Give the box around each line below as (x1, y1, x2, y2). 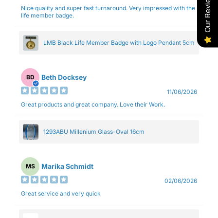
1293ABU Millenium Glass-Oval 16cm (43, 128, 145, 136)
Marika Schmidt (41, 162, 93, 171)
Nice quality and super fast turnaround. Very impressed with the (21, 4, 195, 12)
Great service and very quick (21, 189, 101, 197)
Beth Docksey (41, 73, 87, 82)
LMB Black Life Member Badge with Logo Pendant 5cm (43, 39, 195, 47)
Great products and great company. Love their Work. (120, 100, 165, 108)
